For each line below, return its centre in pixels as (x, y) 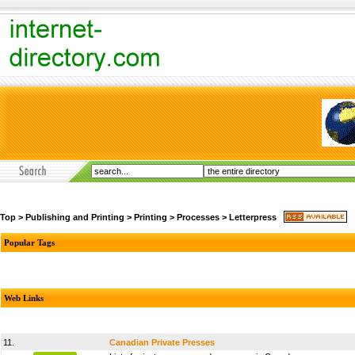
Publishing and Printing (75, 217)
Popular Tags (29, 242)
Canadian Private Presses (162, 342)
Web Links (24, 298)
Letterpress (253, 217)
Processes (198, 217)
